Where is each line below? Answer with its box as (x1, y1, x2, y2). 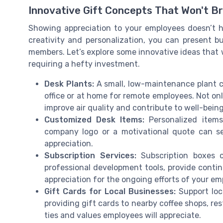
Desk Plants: (44, 79, 94, 89)
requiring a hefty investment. (28, 59, 140, 69)
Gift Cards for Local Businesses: (44, 186, 176, 196)
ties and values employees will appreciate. (44, 210, 201, 220)
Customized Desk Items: (44, 114, 145, 124)
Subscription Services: (44, 150, 136, 160)
